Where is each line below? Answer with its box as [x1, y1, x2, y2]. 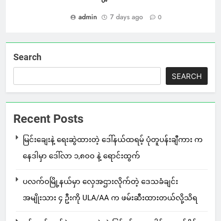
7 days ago [110, 11, 143, 22]
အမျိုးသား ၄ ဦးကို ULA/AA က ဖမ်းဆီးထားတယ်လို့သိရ [23, 193, 197, 202]
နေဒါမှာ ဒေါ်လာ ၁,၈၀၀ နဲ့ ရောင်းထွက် [23, 151, 140, 160]
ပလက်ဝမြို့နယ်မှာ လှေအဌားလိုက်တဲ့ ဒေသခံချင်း [23, 177, 178, 186]
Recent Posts [13, 111, 83, 126]
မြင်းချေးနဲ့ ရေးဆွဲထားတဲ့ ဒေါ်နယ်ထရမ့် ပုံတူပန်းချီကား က [23, 135, 203, 144]
